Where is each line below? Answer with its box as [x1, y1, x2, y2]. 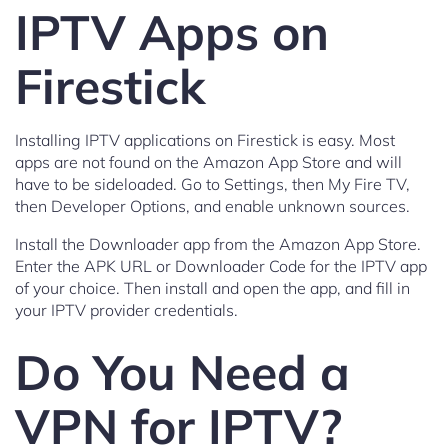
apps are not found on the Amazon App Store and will [15, 152, 402, 173]
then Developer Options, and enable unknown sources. [15, 196, 410, 217]
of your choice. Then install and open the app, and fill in [15, 278, 410, 299]
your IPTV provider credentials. [15, 300, 238, 321]
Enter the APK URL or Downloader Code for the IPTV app [15, 256, 427, 277]
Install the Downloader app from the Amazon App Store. [15, 234, 421, 255]
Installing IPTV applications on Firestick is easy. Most [15, 130, 395, 151]
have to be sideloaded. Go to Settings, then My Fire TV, [15, 174, 410, 195]
